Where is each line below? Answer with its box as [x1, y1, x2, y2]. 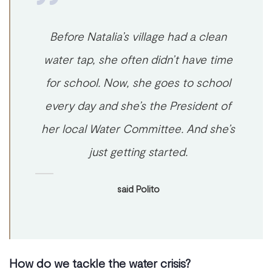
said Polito [117, 182, 160, 194]
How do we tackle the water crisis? [9, 255, 191, 270]
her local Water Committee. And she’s [41, 121, 236, 135]
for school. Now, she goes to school [46, 75, 231, 89]
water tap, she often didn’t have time [44, 52, 233, 66]
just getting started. [89, 144, 188, 158]
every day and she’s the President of [45, 98, 232, 112]
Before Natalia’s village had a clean [50, 29, 227, 43]
